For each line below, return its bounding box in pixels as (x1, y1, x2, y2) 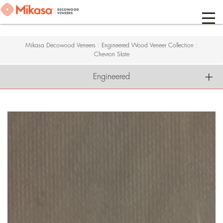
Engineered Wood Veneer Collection (102, 42, 196, 48)
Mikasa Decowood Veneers (25, 42, 98, 48)
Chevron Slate (94, 51, 129, 57)
